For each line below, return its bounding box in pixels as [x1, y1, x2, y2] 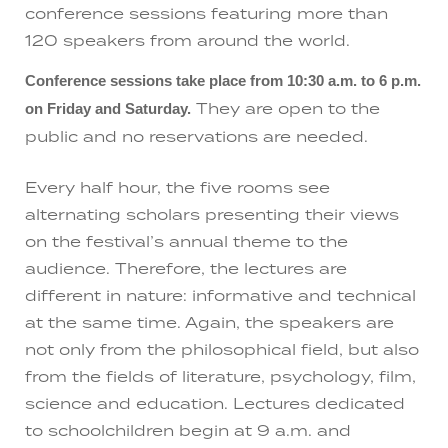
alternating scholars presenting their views [25, 203, 399, 224]
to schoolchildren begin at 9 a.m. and [25, 419, 351, 440]
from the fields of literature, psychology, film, [25, 365, 416, 386]
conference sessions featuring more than [25, 2, 388, 23]
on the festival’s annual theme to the [25, 230, 348, 251]
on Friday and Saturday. [25, 101, 191, 118]
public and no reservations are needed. [25, 126, 368, 147]
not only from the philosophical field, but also [25, 338, 419, 359]
